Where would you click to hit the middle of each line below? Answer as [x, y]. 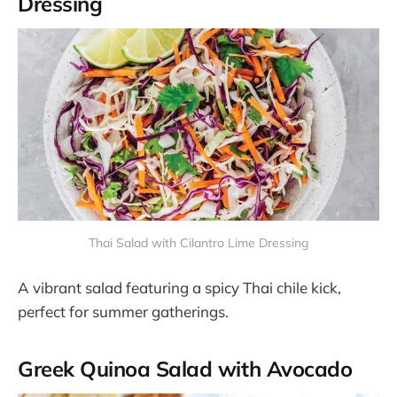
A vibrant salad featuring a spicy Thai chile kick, [179, 288]
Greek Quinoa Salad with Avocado [185, 369]
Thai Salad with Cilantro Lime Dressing [198, 243]
